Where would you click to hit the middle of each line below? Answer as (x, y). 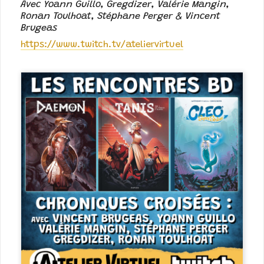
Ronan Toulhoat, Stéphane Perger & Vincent (121, 16)
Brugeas (39, 28)
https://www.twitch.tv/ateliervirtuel (102, 45)
